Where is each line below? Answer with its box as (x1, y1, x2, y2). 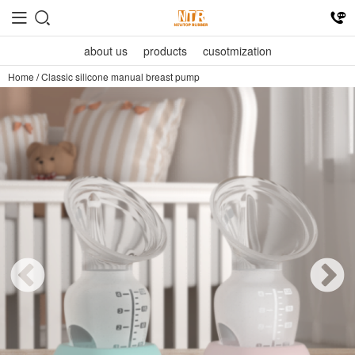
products (143, 43, 187, 59)
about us (83, 43, 128, 59)
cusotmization (202, 43, 272, 59)
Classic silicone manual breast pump (41, 70, 200, 83)
